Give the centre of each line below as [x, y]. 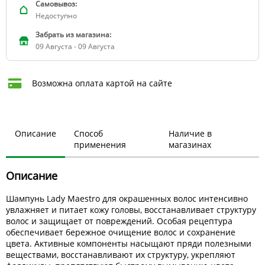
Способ [88, 134]
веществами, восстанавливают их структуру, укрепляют [121, 255]
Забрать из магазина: [73, 35]
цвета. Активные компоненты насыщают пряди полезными [129, 244]
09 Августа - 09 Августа [75, 47]
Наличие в [190, 134]
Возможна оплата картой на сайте [102, 83]
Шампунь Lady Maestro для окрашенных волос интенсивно [127, 199]
